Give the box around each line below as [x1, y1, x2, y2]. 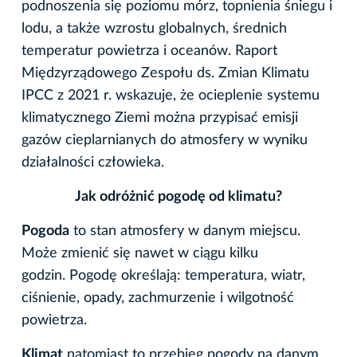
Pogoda [22, 223, 69, 238]
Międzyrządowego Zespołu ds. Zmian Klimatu [22, 65, 309, 80]
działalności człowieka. [22, 155, 164, 170]
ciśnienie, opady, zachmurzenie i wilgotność [22, 290, 294, 305]
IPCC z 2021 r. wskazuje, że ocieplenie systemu [22, 88, 320, 103]
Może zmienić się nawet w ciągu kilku [22, 245, 258, 261]
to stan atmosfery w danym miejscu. [69, 223, 300, 238]
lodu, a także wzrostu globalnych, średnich [22, 21, 287, 36]
